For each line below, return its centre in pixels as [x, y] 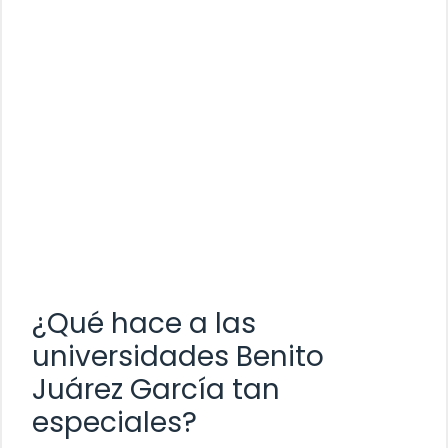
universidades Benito [178, 357]
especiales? [114, 423]
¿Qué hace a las [144, 324]
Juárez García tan [156, 390]
